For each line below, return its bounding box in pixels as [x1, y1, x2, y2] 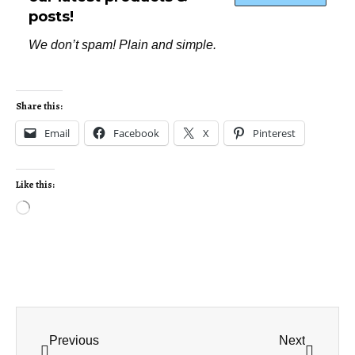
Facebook [113, 126, 159, 141]
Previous [49, 334, 99, 348]
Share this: [16, 100, 63, 113]
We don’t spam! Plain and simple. [29, 38, 216, 52]
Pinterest [253, 126, 296, 141]
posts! [29, 7, 74, 25]
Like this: [16, 178, 55, 192]
